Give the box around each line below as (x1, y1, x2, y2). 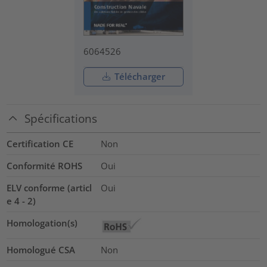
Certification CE (7, 137, 74, 150)
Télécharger (111, 70, 165, 83)
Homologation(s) (7, 216, 78, 229)
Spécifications (24, 111, 98, 126)
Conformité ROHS (7, 159, 83, 172)
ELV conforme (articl (7, 181, 92, 194)
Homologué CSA (7, 243, 76, 256)
